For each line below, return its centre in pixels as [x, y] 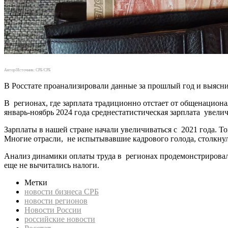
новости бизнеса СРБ [62, 191]
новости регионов [56, 201]
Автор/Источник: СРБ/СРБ [27, 70]
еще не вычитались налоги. [52, 165]
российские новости [60, 219]
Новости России [53, 210]
